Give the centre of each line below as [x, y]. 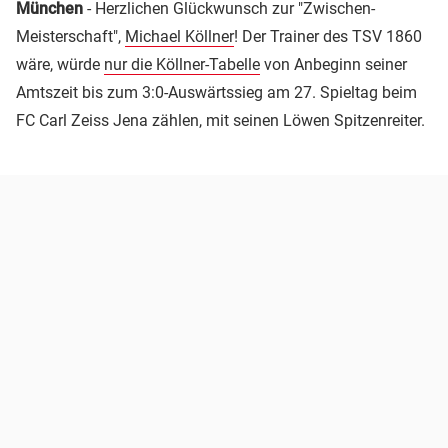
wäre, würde [60, 64]
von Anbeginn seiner [333, 64]
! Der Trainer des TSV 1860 [328, 36]
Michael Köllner [179, 36]
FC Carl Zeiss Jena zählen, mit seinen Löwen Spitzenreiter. [220, 120]
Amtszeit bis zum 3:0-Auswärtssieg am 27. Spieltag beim [216, 92]
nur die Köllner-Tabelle [182, 64]
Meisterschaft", [70, 36]
